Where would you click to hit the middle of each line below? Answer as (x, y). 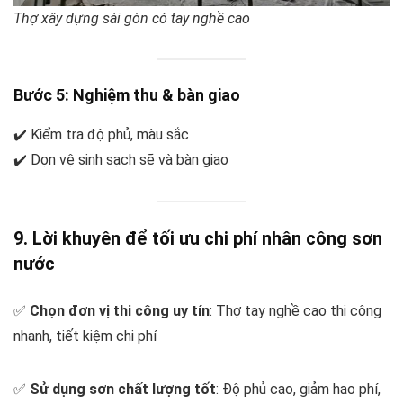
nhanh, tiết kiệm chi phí (85, 336)
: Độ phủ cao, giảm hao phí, (298, 390)
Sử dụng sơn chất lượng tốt (123, 390)
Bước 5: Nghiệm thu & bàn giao (127, 94)
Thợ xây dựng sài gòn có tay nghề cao (132, 19)
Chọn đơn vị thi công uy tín (120, 311)
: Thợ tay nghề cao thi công (296, 311)
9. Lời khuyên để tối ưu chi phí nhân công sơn (198, 239)
